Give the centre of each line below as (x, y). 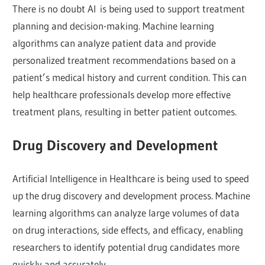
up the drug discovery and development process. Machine (132, 196)
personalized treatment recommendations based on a (125, 60)
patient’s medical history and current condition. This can (130, 77)
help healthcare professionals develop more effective (122, 95)
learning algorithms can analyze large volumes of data (126, 213)
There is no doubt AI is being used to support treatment (129, 9)
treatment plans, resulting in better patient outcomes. (125, 112)
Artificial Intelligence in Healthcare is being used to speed (131, 179)
